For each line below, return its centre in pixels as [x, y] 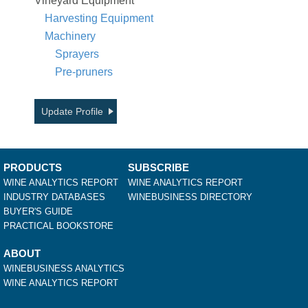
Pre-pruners [84, 72]
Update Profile [72, 112]
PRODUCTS [33, 168]
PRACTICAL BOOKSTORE [58, 226]
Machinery [70, 36]
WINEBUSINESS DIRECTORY [190, 197]
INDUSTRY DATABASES [54, 197]
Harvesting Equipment [99, 19]
